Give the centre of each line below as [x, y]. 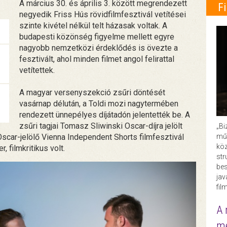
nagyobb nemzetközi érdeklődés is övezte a [99, 48]
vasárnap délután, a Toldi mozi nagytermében [99, 104]
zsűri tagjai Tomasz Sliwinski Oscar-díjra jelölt [101, 126]
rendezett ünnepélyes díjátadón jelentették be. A [105, 115]
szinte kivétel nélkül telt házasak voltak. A [93, 26]
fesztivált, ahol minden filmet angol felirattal [97, 59]
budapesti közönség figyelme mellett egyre [97, 37]
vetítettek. [37, 70]
